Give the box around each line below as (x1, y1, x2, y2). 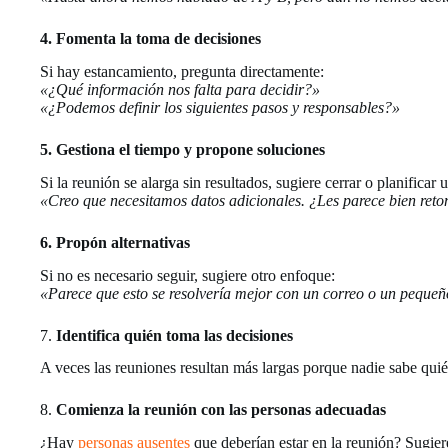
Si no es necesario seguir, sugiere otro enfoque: (40, 266, 335, 284)
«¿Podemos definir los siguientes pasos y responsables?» (40, 98, 400, 116)
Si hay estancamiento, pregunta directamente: (40, 62, 324, 80)
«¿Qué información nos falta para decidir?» (40, 80, 320, 98)
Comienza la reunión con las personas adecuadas (56, 401, 386, 419)
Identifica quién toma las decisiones (56, 326, 293, 344)
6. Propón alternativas (40, 233, 190, 251)
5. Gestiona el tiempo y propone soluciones (40, 140, 325, 158)
